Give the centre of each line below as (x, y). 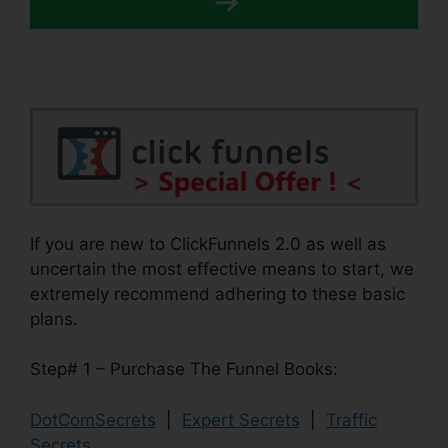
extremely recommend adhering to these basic (217, 293)
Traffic (351, 419)
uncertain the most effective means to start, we (222, 268)
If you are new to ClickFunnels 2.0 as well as (208, 243)
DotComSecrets (93, 419)
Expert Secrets (241, 419)
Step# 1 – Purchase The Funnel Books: (184, 369)
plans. (54, 318)
